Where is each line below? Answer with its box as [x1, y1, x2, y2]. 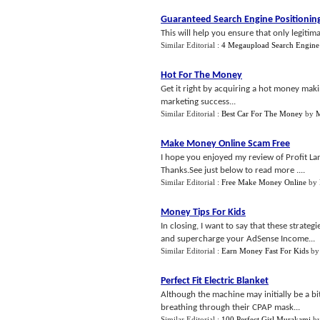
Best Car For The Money [221, 109, 303, 118]
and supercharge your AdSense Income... [161, 234, 315, 244]
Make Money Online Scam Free [161, 139, 290, 149]
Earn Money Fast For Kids [221, 246, 309, 255]
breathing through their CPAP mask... [161, 303, 300, 312]
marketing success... [161, 97, 236, 106]
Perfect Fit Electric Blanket [161, 276, 269, 286]
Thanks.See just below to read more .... [161, 166, 305, 175]
